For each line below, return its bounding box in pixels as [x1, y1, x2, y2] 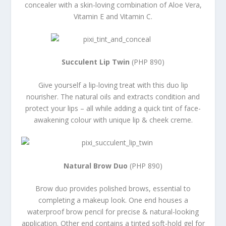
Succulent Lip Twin [62, 57, 132, 67]
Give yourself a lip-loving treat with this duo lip [38, 80, 188, 90]
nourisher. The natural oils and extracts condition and [26, 91, 200, 101]
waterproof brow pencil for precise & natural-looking [27, 207, 199, 217]
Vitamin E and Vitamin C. [74, 11, 152, 21]
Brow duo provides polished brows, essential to [35, 184, 191, 194]
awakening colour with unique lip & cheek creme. [33, 115, 193, 125]
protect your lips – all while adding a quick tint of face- [25, 103, 201, 113]
